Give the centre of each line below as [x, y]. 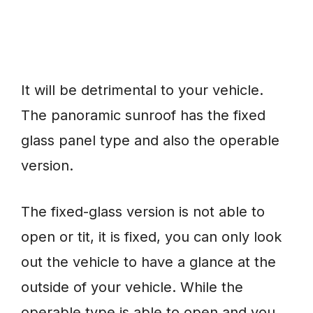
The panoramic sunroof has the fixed [143, 116]
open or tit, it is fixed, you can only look [151, 237]
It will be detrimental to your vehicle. [142, 90]
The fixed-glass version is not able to [143, 212]
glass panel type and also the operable [150, 141]
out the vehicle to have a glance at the [148, 262]
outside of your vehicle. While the [132, 287]
